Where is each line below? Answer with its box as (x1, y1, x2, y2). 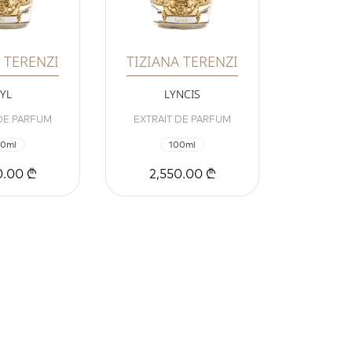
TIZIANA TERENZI (126, 52, 238, 71)
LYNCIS (164, 86, 200, 102)
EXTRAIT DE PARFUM (134, 113, 231, 126)
